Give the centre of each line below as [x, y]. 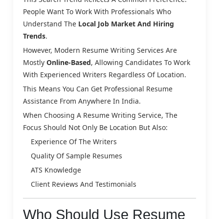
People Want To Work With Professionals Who [97, 11]
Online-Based [69, 62]
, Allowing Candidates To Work [141, 62]
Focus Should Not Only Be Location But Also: [95, 127]
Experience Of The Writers [74, 141]
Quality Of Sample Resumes [77, 155]
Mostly [35, 62]
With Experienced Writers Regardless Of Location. [105, 74]
